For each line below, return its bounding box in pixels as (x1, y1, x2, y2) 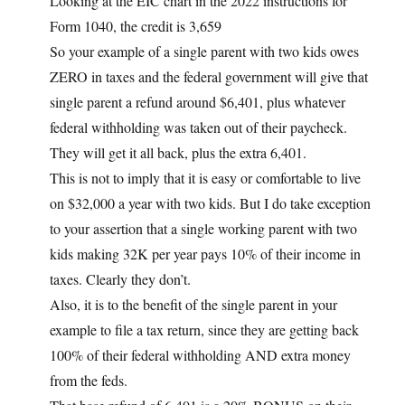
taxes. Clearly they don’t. (50, 269, 191, 289)
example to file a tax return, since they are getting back (50, 320, 359, 340)
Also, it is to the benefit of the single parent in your (50, 295, 337, 315)
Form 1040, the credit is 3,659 (50, 16, 221, 36)
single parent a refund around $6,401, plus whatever (50, 92, 345, 112)
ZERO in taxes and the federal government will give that (50, 67, 368, 87)
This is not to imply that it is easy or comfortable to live (50, 168, 361, 188)
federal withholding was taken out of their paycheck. (50, 118, 347, 137)
